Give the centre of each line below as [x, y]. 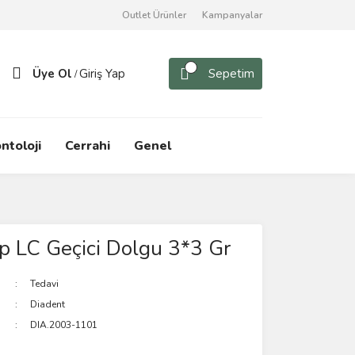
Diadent [48, 304]
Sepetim [231, 74]
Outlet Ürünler [154, 15]
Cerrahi [88, 146]
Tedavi [45, 284]
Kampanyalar [232, 15]
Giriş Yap [102, 74]
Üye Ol [52, 74]
